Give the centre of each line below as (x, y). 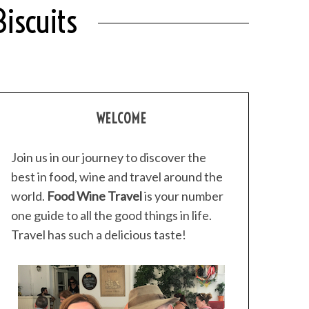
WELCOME (121, 118)
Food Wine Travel (94, 196)
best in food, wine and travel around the (117, 177)
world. (29, 196)
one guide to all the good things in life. (111, 215)
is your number (183, 196)
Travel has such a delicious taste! (99, 235)
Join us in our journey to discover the (109, 157)
